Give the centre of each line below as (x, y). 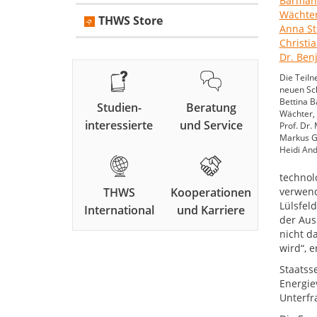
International (119, 211)
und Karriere (211, 211)
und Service (211, 126)
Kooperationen (211, 193)
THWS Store (131, 21)
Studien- (119, 108)
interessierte (119, 126)
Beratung (211, 108)
